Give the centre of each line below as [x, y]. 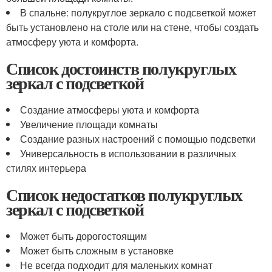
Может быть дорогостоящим [83, 236]
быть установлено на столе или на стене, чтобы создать [132, 27]
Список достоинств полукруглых [121, 68]
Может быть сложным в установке [97, 250]
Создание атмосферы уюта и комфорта [110, 110]
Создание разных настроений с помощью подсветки [138, 139]
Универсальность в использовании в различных [128, 153]
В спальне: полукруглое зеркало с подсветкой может [138, 12]
